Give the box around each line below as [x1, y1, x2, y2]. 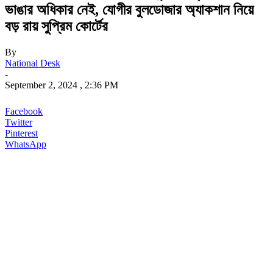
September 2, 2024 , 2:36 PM [5, 79, 118, 90]
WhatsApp [5, 138, 46, 149]
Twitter [5, 116, 32, 127]
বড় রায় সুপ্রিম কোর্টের [5, 18, 108, 34]
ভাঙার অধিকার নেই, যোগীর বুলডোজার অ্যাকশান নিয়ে [5, 1, 253, 18]
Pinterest [5, 127, 38, 138]
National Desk [5, 57, 60, 68]
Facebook [5, 105, 43, 116]
